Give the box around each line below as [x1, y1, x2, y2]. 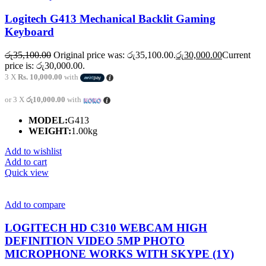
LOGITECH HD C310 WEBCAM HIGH [5, 221, 207, 234]
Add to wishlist [5, 145, 62, 156]
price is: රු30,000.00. [5, 60, 85, 71]
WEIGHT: [28, 125, 71, 136]
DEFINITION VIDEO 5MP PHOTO [5, 234, 185, 247]
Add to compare [5, 199, 65, 210]
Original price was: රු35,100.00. [53, 49, 176, 60]
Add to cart [5, 156, 47, 167]
